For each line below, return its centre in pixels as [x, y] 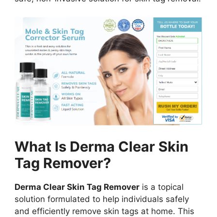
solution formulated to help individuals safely [102, 199]
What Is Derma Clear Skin [101, 146]
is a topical [162, 187]
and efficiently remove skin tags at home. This [104, 211]
